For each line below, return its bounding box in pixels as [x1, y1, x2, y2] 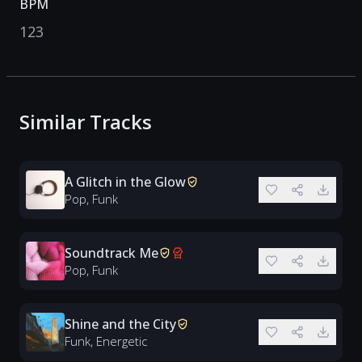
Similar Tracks [19, 108, 152, 135]
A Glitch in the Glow [65, 173, 186, 191]
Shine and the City [65, 315, 176, 333]
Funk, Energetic [65, 333, 147, 349]
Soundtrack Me [65, 244, 158, 262]
